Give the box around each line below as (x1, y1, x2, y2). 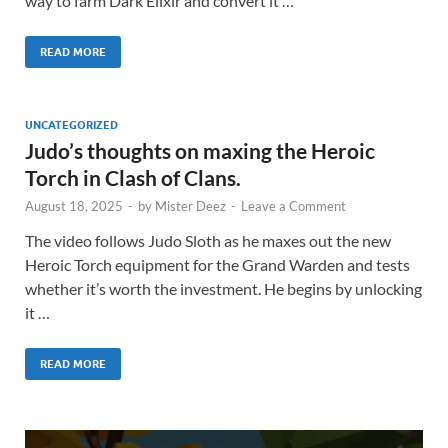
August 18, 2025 (25, 198, 123, 214)
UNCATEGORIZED (25, 118, 118, 132)
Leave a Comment (241, 198, 346, 214)
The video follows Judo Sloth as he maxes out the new (25, 231, 391, 250)
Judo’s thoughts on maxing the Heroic (25, 138, 375, 163)
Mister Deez (155, 198, 226, 214)
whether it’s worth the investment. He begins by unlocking (25, 279, 422, 298)
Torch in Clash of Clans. (25, 165, 241, 190)
